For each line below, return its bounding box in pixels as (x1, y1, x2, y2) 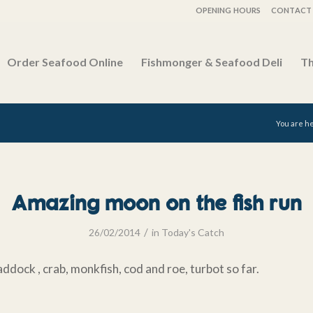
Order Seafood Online (7, 55, 124, 68)
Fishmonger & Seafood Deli (141, 55, 283, 68)
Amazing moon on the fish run (11, 190, 302, 214)
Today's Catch (161, 226, 224, 238)
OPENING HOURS (195, 6, 261, 15)
